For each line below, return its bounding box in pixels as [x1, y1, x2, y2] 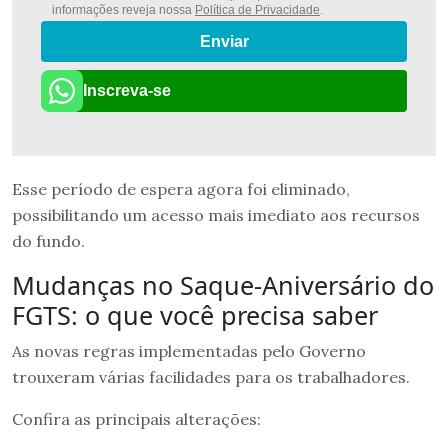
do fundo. [12, 230, 85, 251]
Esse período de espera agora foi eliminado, [12, 178, 350, 199]
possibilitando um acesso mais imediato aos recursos [12, 204, 420, 225]
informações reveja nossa [51, 2, 195, 17]
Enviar [199, 33, 249, 51]
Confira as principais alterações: [12, 408, 261, 429]
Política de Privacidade [194, 2, 320, 17]
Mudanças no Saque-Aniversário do [12, 267, 434, 302]
